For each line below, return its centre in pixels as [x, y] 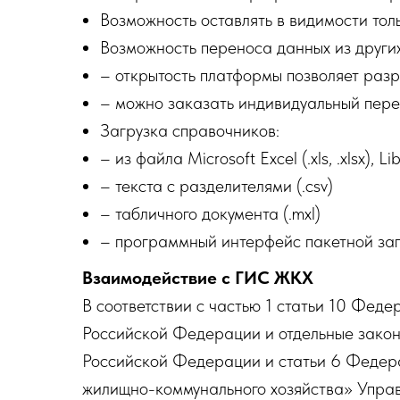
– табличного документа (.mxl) [210, 214]
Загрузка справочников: [190, 131]
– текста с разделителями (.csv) [217, 186]
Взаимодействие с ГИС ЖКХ [198, 278]
